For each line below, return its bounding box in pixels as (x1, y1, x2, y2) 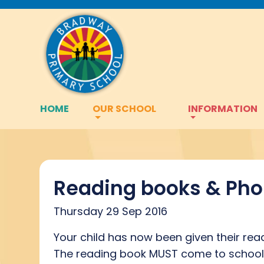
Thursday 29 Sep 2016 (54, 203, 167, 219)
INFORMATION (187, 101, 258, 115)
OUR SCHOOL (93, 101, 156, 115)
